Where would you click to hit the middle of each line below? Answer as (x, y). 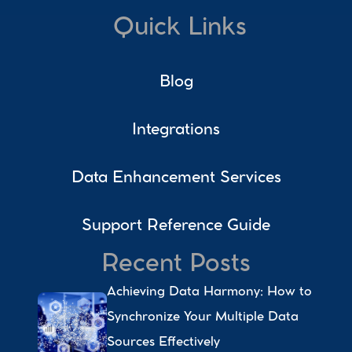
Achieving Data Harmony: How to (209, 293)
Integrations (176, 130)
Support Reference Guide (176, 226)
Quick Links (180, 29)
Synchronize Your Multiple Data (202, 318)
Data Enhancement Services (176, 178)
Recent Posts (176, 266)
